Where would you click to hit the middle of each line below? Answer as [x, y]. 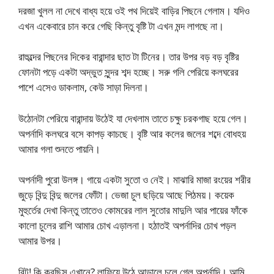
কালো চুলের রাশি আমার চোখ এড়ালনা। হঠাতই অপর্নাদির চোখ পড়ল [127, 225]
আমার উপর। [40, 241]
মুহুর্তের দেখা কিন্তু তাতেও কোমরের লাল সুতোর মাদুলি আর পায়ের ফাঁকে [133, 210]
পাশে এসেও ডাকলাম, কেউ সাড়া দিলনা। [83, 87]
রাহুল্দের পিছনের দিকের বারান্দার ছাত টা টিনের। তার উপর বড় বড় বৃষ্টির [129, 57]
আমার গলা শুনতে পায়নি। [59, 149]
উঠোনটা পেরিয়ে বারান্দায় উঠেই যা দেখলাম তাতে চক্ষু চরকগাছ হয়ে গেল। [133, 118]
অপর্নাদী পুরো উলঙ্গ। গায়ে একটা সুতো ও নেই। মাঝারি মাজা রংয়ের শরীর [135, 180]
